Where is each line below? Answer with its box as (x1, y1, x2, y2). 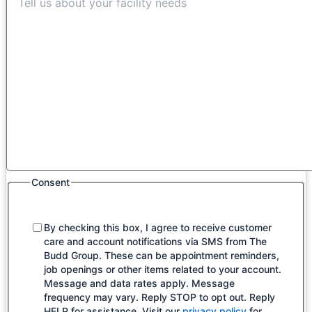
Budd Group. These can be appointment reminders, (44, 249, 279, 261)
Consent (31, 175, 70, 188)
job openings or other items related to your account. (44, 263, 281, 275)
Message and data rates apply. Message (44, 276, 235, 289)
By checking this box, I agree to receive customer (44, 221, 272, 233)
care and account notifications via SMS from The (44, 235, 267, 247)
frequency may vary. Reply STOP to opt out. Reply (44, 290, 275, 303)
